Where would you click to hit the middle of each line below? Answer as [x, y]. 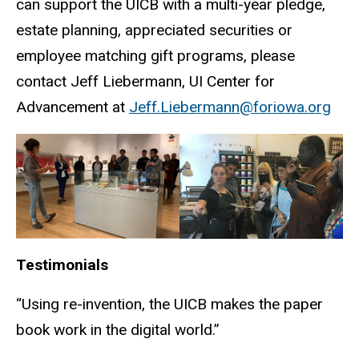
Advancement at [73, 107]
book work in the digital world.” [118, 329]
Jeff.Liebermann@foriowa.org [230, 107]
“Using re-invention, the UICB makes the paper [169, 304]
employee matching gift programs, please [155, 56]
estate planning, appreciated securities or [154, 30]
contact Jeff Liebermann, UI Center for [145, 82]
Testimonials [62, 264]
